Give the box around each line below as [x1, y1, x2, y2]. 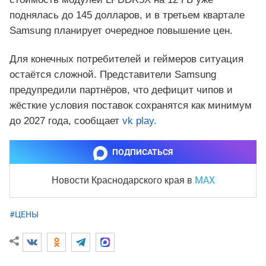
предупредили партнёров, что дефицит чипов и [9, 84, 233, 96]
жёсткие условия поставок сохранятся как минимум [9, 100, 252, 112]
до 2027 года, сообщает [9, 115, 122, 127]
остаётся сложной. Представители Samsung [9, 69, 216, 81]
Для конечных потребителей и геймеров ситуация [9, 53, 243, 65]
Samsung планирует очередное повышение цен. [9, 25, 233, 37]
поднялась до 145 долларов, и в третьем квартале [9, 9, 245, 21]
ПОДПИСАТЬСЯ [112, 147, 173, 157]
